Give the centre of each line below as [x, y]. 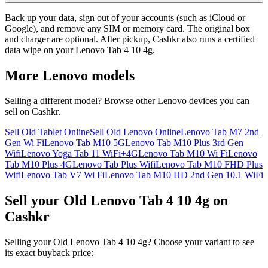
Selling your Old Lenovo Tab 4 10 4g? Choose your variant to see [130, 242]
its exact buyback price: [49, 252]
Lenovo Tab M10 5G [85, 142]
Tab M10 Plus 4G [39, 164]
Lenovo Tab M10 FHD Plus [209, 164]
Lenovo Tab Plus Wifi [114, 164]
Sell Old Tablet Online [47, 132]
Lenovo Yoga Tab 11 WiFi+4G [80, 153]
